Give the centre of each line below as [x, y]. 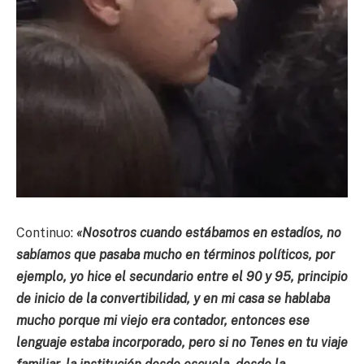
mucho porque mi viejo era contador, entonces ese [163, 321]
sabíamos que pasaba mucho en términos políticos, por [175, 255]
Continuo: [45, 233]
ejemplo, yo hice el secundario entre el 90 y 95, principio [182, 277]
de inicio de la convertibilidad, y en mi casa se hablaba [173, 299]
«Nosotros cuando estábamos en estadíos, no [207, 233]
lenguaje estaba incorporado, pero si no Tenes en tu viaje [182, 342]
